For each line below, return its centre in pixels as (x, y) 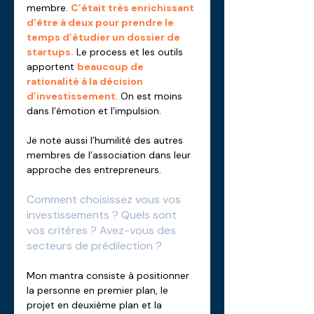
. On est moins (150, 96)
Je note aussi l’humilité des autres (106, 140)
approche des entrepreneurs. (94, 170)
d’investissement (71, 96)
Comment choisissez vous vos (105, 199)
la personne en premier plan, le (99, 290)
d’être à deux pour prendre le (101, 22)
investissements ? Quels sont (103, 215)
